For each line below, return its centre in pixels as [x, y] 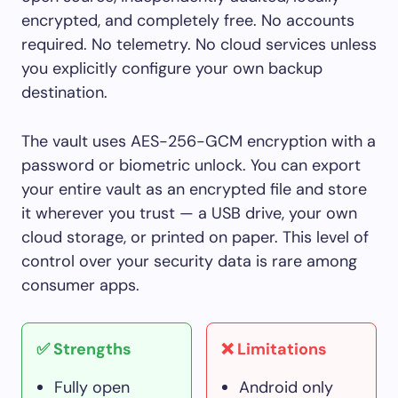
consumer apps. [80, 285]
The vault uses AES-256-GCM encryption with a [199, 141]
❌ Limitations [274, 349]
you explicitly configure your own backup [172, 68]
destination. [64, 92]
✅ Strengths [84, 349]
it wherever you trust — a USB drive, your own [189, 213]
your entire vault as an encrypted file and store [194, 189]
